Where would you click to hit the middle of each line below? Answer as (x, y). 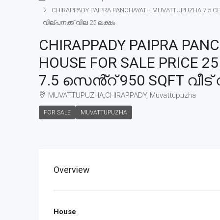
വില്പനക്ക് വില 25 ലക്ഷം (79, 22)
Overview (72, 170)
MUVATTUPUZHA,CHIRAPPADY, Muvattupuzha (122, 95)
